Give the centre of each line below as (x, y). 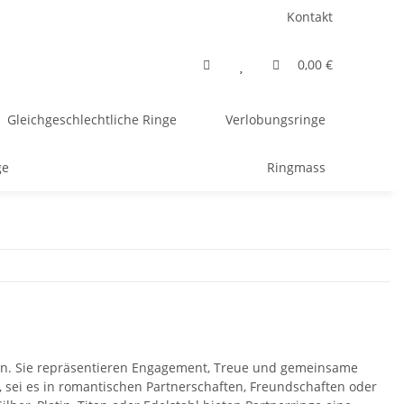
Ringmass (296, 167)
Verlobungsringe (275, 119)
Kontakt (310, 17)
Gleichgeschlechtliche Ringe (92, 119)
